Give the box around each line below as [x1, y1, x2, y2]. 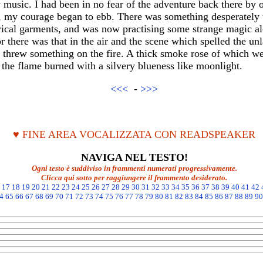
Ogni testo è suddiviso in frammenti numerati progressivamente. [31, 164, 237, 173]
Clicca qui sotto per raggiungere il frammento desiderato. [41, 173, 227, 182]
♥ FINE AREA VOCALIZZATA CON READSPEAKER [13, 129, 255, 140]
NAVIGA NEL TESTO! [80, 151, 188, 163]
